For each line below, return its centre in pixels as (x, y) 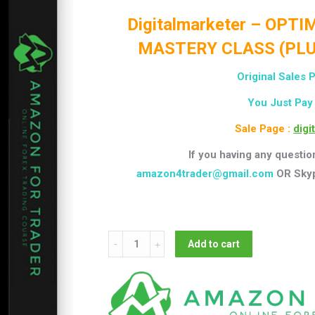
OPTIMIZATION (146, 278)
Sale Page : (264, 129)
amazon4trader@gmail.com (205, 174)
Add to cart (214, 244)
